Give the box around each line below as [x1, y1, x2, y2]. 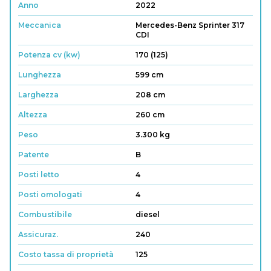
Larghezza [18, 90, 59, 99]
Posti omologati [18, 190, 82, 199]
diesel [135, 210, 160, 219]
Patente [18, 150, 49, 159]
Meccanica [18, 21, 61, 30]
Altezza [18, 110, 47, 119]
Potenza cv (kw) [18, 50, 80, 59]
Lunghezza [18, 70, 61, 79]
